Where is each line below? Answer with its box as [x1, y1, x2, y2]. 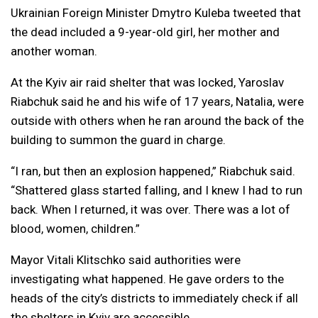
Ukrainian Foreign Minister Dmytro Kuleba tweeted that [11, 6, 301, 20]
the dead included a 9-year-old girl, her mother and [11, 25, 280, 39]
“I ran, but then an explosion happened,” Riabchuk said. [11, 164, 295, 178]
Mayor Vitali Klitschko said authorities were [11, 253, 241, 267]
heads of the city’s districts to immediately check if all [11, 291, 298, 305]
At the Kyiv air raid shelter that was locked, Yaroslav [11, 75, 284, 89]
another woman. [11, 44, 97, 58]
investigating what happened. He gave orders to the [11, 272, 284, 286]
